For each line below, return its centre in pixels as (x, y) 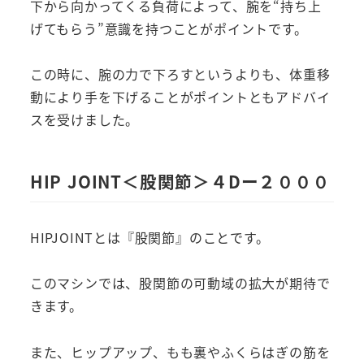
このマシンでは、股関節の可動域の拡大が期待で (180, 283)
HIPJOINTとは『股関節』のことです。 (149, 237)
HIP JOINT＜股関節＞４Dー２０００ (180, 181)
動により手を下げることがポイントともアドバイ (180, 97)
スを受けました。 (84, 120)
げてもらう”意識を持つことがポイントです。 (169, 28)
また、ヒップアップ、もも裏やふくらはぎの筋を (180, 352)
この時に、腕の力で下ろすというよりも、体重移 (180, 74)
